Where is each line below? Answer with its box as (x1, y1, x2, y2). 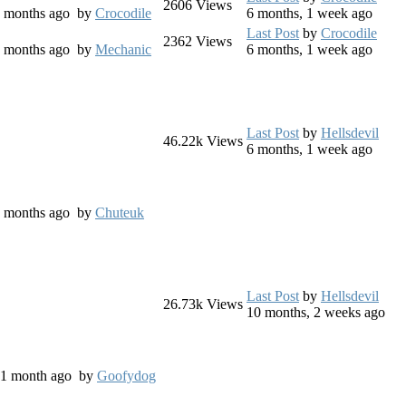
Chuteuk (95, 205, 144, 221)
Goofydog (97, 368, 156, 384)
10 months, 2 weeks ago (246, 304, 385, 321)
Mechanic (95, 42, 151, 58)
